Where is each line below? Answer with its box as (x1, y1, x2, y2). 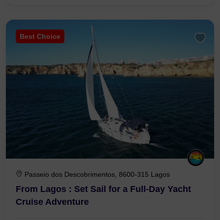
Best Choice (20, 32, 60, 41)
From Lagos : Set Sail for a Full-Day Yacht (16, 184, 191, 194)
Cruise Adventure (16, 196, 89, 207)
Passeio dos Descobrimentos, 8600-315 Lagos (25, 170, 170, 178)
